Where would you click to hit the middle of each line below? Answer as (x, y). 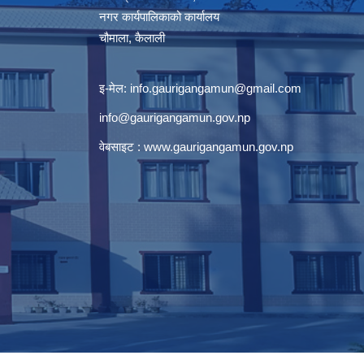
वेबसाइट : (121, 147)
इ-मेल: (115, 89)
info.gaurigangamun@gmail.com (216, 89)
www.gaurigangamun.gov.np (219, 147)
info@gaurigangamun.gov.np (175, 118)
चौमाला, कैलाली (132, 38)
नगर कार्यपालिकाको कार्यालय (159, 17)
